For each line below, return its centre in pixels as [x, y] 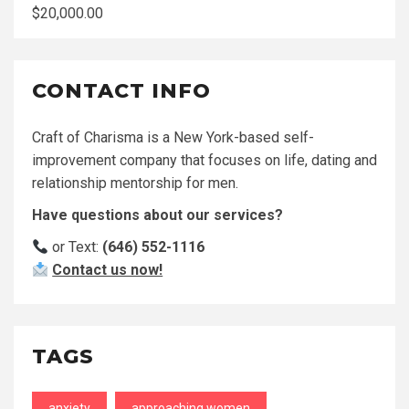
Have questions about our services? [157, 215]
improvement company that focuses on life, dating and [204, 160]
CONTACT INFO [121, 91]
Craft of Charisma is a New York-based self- [173, 137]
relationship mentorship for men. [135, 183]
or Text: [76, 247]
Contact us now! [108, 270]
